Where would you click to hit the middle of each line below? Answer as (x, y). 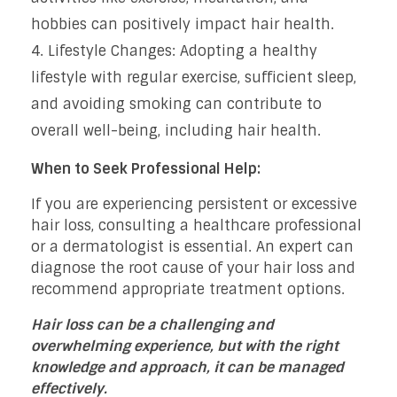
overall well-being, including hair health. (176, 130)
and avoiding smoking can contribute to (176, 104)
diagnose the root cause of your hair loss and (193, 268)
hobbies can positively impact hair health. (183, 24)
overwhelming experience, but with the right (185, 346)
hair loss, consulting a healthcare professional (196, 225)
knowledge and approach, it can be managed (187, 367)
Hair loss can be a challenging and (152, 324)
